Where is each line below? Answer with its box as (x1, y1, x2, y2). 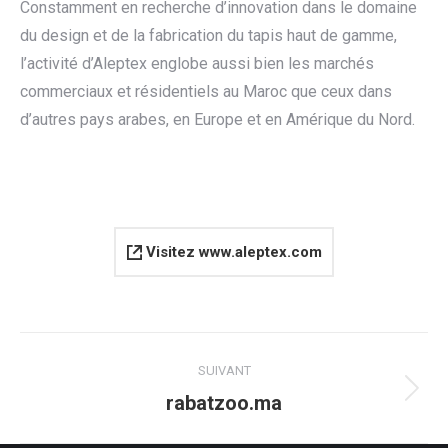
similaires (222, 418, 292, 438)
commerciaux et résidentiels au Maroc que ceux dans (20, 82, 392, 102)
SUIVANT (197, 363, 251, 379)
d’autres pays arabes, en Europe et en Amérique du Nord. (20, 110, 415, 130)
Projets (222, 390, 274, 410)
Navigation (19, 333, 185, 374)
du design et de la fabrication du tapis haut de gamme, (20, 26, 397, 46)
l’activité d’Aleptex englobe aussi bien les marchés (20, 54, 374, 74)
